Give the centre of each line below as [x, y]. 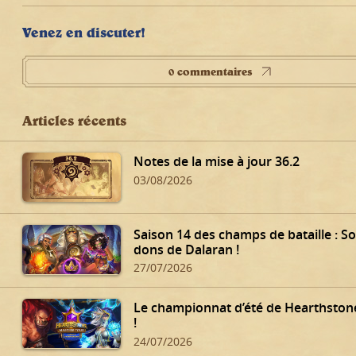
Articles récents [74, 120]
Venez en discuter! [83, 33]
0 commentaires [211, 72]
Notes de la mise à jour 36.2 [216, 162]
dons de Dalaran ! [186, 249]
